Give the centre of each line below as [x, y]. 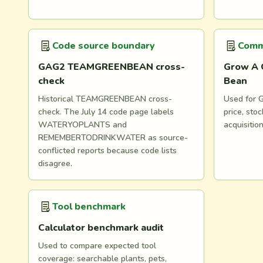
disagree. [55, 163]
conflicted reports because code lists [107, 151]
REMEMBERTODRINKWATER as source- [113, 138]
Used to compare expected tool [97, 246]
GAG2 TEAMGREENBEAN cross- [112, 67]
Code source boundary [104, 46]
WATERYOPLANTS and [82, 125]
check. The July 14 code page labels [106, 112]
